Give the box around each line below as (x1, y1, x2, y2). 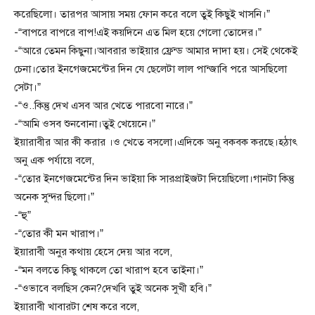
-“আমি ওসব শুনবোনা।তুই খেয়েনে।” (14, 117, 155, 131)
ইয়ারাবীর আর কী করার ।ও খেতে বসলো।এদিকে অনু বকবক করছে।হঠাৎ (14, 136, 297, 149)
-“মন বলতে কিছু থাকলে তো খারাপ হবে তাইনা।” (14, 264, 203, 277)
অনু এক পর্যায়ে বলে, (14, 154, 94, 167)
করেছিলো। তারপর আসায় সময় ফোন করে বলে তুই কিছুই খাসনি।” (14, 8, 270, 21)
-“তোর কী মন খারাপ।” (14, 227, 103, 240)
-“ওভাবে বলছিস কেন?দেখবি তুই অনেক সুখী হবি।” (14, 282, 212, 295)
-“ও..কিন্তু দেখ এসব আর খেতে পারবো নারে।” (14, 99, 193, 112)
